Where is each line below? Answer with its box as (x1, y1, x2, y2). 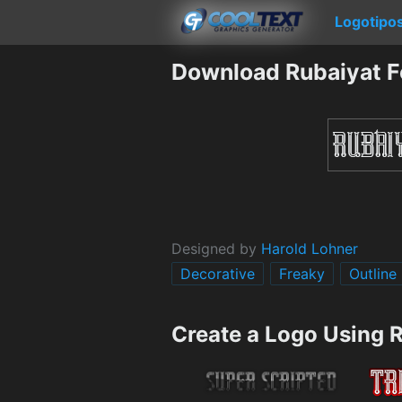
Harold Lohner (261, 239, 358, 258)
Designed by (171, 239, 261, 258)
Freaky (279, 264, 325, 283)
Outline (349, 264, 397, 283)
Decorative (180, 264, 255, 283)
